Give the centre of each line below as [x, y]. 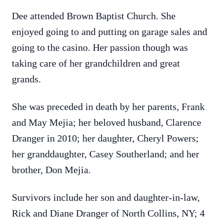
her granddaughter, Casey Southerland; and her [106, 154]
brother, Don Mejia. [51, 170]
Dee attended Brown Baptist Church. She [94, 16]
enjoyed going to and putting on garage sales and [110, 32]
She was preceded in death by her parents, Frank [108, 107]
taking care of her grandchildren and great [96, 63]
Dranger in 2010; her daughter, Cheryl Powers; [105, 138]
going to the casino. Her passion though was [100, 47]
